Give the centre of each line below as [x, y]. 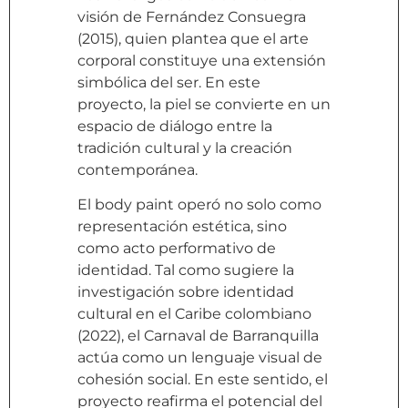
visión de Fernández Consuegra [192, 16]
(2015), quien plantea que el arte [193, 38]
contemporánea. [138, 169]
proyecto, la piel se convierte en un [204, 104]
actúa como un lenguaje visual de [200, 357]
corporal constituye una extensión [202, 60]
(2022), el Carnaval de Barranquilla [198, 335]
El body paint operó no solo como [199, 204]
